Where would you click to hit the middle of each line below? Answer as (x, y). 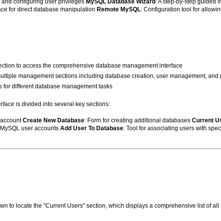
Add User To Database (92, 129)
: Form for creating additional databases (138, 121)
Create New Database (54, 121)
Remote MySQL (119, 10)
